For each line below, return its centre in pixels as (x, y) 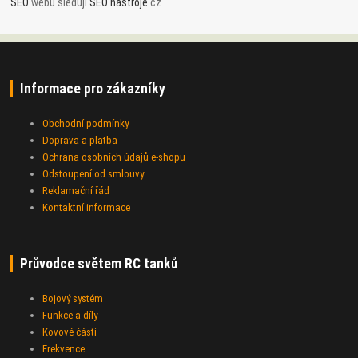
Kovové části (70, 332)
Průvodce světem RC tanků (98, 264)
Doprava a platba (80, 141)
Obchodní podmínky (86, 124)
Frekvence (64, 348)
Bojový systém (73, 298)
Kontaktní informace (87, 208)
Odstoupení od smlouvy (93, 174)
